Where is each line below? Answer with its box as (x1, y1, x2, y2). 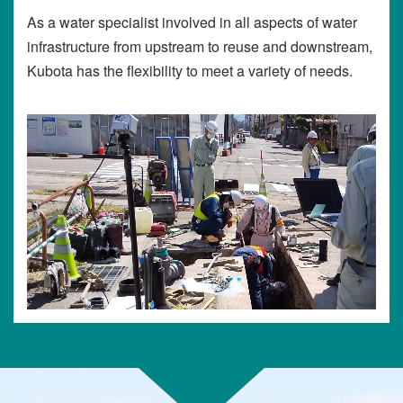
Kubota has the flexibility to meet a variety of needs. (27, 60, 353, 82)
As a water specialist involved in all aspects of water (27, 12, 357, 33)
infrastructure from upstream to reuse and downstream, (27, 36, 372, 58)
